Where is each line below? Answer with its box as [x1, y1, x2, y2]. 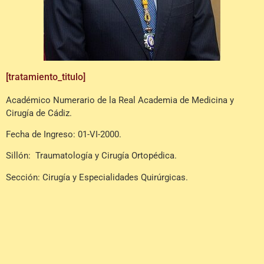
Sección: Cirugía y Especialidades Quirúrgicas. [6, 171, 188, 183]
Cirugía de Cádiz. [6, 107, 72, 118]
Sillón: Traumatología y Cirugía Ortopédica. [6, 150, 177, 161]
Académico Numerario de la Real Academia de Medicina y [6, 94, 234, 105]
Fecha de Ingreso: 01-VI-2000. [6, 128, 121, 140]
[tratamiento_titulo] [6, 71, 85, 82]
